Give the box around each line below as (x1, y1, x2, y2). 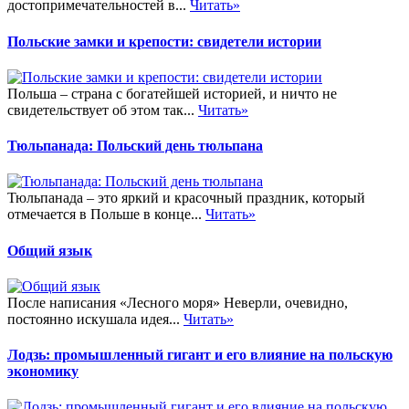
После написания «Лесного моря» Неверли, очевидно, (7, 294, 348, 310)
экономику (7, 363, 79, 380)
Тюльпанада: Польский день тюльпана (7, 138, 263, 154)
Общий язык (7, 242, 92, 258)
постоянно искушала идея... (7, 310, 184, 327)
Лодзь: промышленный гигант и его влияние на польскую (7, 347, 393, 363)
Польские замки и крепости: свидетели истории (7, 33, 321, 49)
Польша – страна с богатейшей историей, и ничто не (7, 85, 337, 101)
